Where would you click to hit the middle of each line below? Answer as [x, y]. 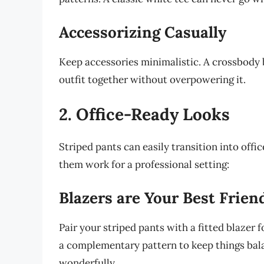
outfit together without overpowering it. [152, 79]
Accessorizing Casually [143, 32]
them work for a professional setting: [144, 165]
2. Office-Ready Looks [144, 115]
